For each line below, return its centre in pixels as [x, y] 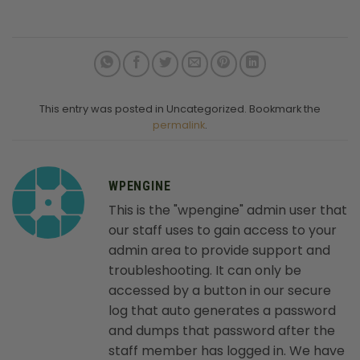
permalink [179, 125]
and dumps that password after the [222, 330]
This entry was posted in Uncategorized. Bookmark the [180, 108]
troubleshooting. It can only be [205, 270]
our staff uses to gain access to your [223, 230]
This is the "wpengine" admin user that [228, 210]
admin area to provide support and [219, 250]
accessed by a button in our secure [220, 290]
